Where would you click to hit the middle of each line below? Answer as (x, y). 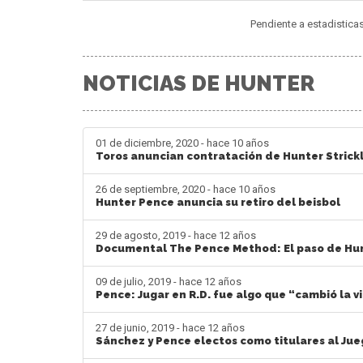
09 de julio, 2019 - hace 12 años (169, 281)
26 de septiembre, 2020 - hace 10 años (186, 189)
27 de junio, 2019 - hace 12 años (170, 327)
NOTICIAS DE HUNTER (199, 83)
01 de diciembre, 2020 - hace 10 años (182, 143)
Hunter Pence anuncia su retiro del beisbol (218, 202)
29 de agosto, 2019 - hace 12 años (176, 235)
